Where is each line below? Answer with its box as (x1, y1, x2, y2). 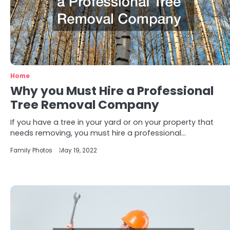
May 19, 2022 (59, 146, 97, 155)
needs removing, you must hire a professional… (10, 128, 186, 138)
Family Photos (10, 146, 52, 155)
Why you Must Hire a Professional (10, 83, 214, 99)
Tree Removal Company (10, 97, 159, 113)
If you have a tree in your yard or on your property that (10, 117, 214, 127)
